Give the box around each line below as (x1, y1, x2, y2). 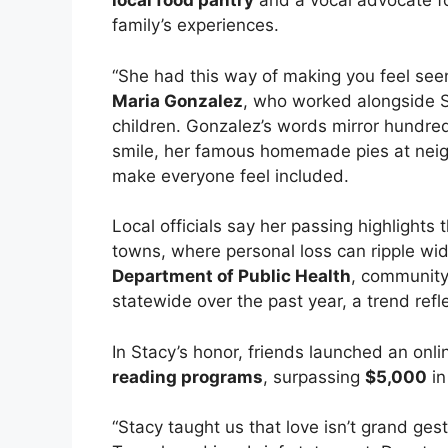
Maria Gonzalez (112, 90, 243, 111)
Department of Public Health (112, 266, 351, 287)
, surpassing (263, 366, 365, 387)
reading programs (112, 366, 263, 387)
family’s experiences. (112, 15, 279, 36)
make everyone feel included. (112, 165, 349, 186)
